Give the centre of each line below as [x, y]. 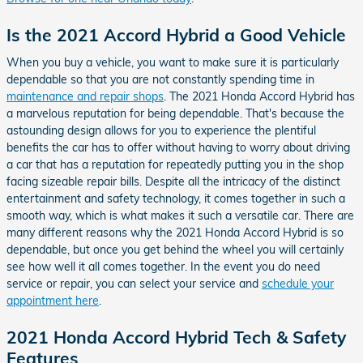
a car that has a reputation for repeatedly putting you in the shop [175, 164]
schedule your [298, 283]
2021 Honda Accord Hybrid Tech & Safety [176, 337]
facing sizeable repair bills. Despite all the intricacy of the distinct [173, 181]
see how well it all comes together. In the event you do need [163, 266]
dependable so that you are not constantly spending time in [160, 79]
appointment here [53, 300]
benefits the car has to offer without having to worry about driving [178, 147]
